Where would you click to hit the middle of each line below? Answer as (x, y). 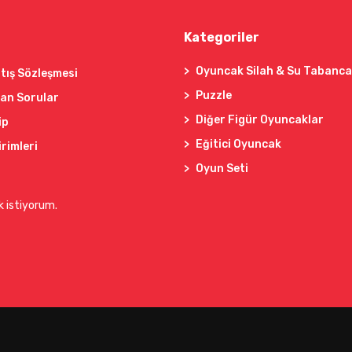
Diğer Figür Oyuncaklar (259, 120)
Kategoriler (221, 38)
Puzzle (213, 96)
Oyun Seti (222, 169)
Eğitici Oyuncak (238, 145)
